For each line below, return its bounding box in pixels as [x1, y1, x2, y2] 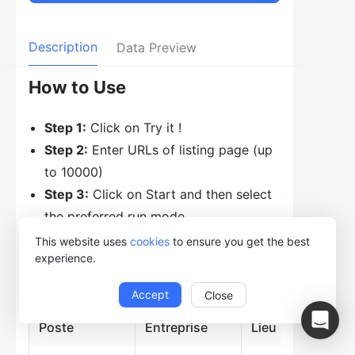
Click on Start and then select [89, 186, 272, 203]
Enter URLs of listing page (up [88, 142, 273, 158]
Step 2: [44, 142, 88, 158]
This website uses [35, 235, 130, 248]
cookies [130, 235, 170, 248]
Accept [131, 288, 169, 301]
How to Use [29, 77, 126, 98]
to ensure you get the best [170, 235, 310, 248]
